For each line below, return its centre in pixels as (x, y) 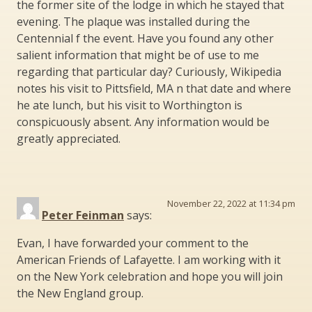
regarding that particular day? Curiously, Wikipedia (149, 71)
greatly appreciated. (69, 138)
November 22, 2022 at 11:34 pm (231, 203)
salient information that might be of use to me (138, 55)
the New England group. (80, 293)
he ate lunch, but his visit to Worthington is (130, 105)
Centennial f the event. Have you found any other (145, 38)
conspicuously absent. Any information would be (143, 122)
